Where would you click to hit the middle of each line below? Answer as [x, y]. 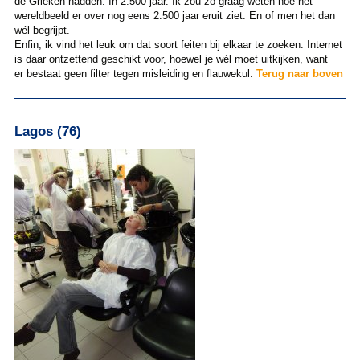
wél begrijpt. [43, 30]
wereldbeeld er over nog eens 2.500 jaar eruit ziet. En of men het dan [174, 15]
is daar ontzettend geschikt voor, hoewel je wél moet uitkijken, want [171, 59]
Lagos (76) [47, 131]
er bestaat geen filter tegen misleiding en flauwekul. [135, 73]
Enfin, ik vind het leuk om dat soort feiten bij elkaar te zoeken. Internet [178, 44]
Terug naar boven [299, 73]
